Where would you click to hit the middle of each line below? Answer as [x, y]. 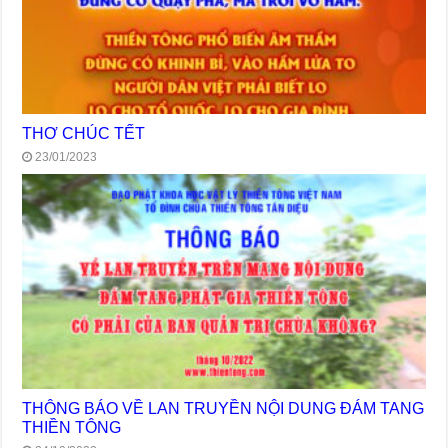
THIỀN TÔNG [72, 426]
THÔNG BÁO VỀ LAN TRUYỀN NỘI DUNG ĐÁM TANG [223, 407]
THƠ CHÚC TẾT [84, 132]
